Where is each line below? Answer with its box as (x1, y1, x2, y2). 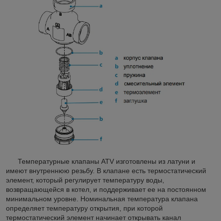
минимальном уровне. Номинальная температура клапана (6, 194, 198, 203)
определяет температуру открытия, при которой (6, 204, 163, 212)
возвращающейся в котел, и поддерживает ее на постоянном (6, 185, 206, 193)
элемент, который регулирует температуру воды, (6, 176, 164, 184)
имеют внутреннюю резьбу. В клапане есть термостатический (6, 166, 206, 175)
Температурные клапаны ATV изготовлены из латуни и (6, 157, 195, 165)
